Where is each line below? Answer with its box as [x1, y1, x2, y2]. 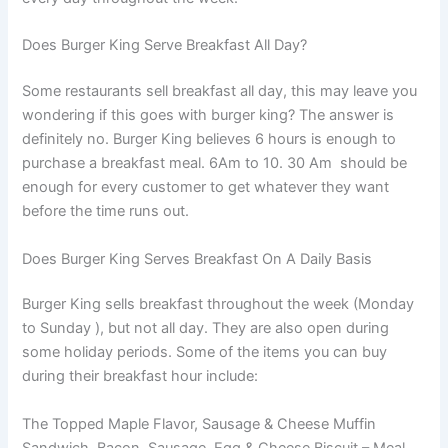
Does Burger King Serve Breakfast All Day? [22, 36, 312, 55]
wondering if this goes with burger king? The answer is [22, 106, 395, 125]
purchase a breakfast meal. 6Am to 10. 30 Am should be [22, 154, 408, 173]
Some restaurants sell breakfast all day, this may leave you [22, 82, 418, 101]
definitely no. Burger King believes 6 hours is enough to [22, 130, 397, 149]
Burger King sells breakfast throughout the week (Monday [22, 295, 415, 314]
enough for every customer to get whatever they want [22, 178, 390, 197]
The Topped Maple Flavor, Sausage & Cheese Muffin [22, 414, 377, 433]
